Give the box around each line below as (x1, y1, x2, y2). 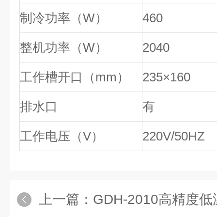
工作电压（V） (20, 129, 104, 143)
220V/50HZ (142, 129, 205, 143)
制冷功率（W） (20, 11, 108, 25)
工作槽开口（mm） (20, 70, 129, 84)
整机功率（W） (20, 40, 108, 55)
